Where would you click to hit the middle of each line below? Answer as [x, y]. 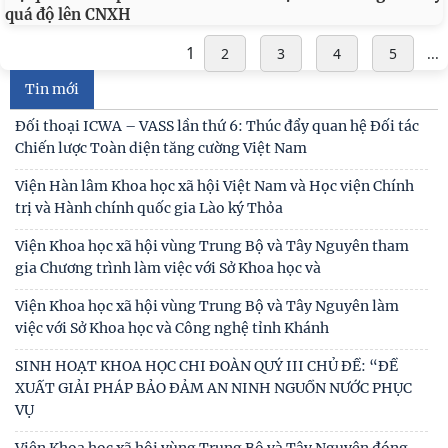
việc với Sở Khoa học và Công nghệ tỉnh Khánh [172, 328]
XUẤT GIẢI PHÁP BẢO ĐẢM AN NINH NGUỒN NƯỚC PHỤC [213, 388]
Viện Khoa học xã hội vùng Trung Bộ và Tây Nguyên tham [212, 246]
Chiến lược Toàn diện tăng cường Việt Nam [161, 148]
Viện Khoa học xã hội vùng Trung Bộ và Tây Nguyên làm [207, 306]
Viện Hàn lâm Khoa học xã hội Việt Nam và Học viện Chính [214, 186]
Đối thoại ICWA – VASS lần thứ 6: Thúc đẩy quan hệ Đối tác [217, 126]
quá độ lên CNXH [68, 14]
